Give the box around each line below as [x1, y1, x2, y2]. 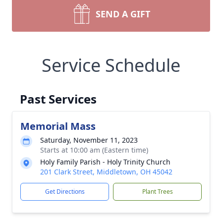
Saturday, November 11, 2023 [40, 135, 138, 145]
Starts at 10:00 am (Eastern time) [40, 145, 148, 155]
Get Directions [45, 187, 85, 196]
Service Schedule [42, 53, 180, 77]
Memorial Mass [20, 119, 96, 133]
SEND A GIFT [96, 8, 150, 20]
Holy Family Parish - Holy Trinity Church [40, 157, 170, 166]
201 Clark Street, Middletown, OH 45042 [40, 167, 172, 176]
